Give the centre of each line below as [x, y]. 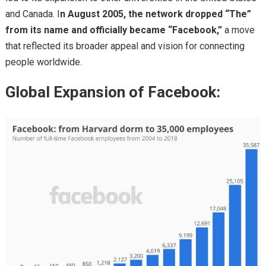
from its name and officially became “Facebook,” [113, 30]
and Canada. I [32, 14]
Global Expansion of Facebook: [113, 92]
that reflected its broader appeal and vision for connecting [125, 46]
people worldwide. [43, 62]
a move [238, 30]
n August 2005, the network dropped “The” [155, 14]
